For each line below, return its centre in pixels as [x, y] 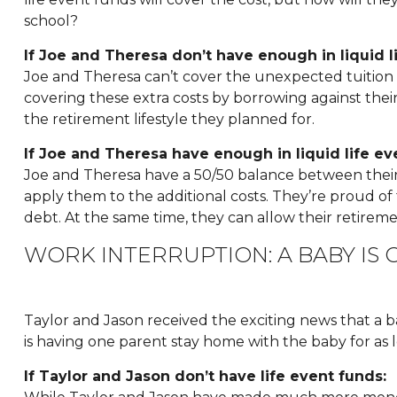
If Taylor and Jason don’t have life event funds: [205, 377]
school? [51, 21]
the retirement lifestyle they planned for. [169, 120]
